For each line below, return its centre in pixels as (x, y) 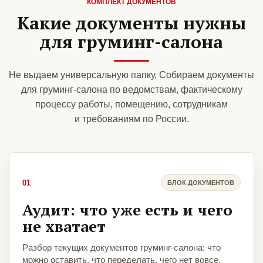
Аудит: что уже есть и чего (127, 210)
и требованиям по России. (131, 119)
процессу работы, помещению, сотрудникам (131, 104)
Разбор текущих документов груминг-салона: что (122, 248)
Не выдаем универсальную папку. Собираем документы (131, 75)
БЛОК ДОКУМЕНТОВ (201, 182)
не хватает (64, 226)
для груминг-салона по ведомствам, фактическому (131, 90)
